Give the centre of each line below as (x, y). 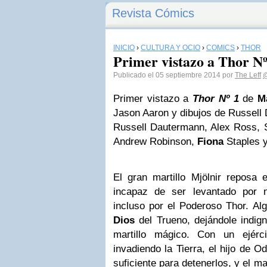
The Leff (248, 75)
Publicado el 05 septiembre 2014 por (174, 75)
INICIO (124, 48)
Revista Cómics (153, 13)
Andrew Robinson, (155, 142)
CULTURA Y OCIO (170, 48)
